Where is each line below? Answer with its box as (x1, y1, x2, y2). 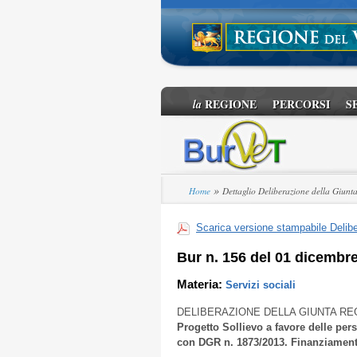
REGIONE (202, 96, 257, 112)
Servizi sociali (226, 279, 296, 291)
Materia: (177, 278, 226, 291)
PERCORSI (273, 96, 330, 112)
